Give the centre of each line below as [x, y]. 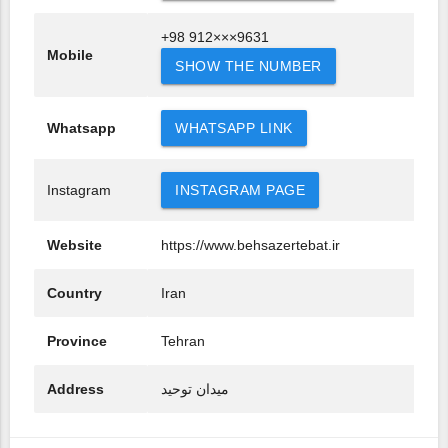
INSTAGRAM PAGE [240, 190]
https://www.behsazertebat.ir [250, 245]
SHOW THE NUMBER [248, 66]
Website [74, 245]
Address [75, 389]
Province [77, 341]
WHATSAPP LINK [234, 128]
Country [74, 293]
